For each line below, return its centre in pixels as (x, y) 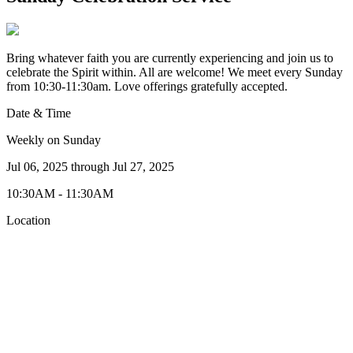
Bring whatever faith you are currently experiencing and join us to (170, 58)
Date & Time (39, 113)
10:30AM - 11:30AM (60, 193)
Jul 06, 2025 (37, 166)
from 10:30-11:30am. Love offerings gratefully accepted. (147, 86)
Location (28, 220)
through (90, 166)
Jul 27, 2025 (143, 166)
